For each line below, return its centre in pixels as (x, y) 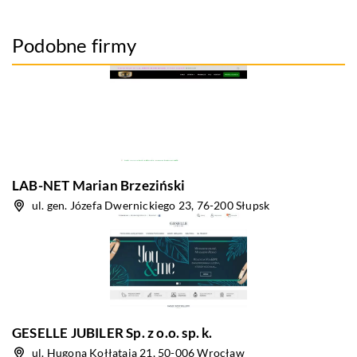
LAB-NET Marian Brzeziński (98, 185)
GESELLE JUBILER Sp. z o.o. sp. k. (112, 333)
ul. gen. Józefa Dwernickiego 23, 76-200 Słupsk (151, 205)
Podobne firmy (75, 45)
